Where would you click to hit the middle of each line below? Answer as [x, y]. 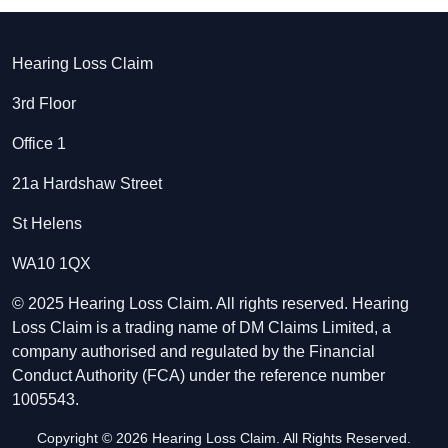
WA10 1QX [51, 264]
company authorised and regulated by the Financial [193, 352]
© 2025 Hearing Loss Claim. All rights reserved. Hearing [210, 304]
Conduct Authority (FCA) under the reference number [198, 376]
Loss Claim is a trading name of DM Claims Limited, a [201, 328]
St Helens [47, 224]
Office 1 [39, 144]
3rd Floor [44, 104]
